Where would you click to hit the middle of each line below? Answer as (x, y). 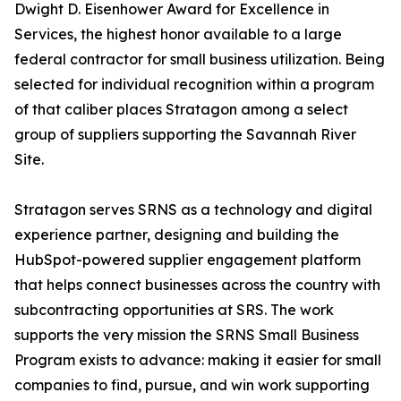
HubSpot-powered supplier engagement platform (188, 260)
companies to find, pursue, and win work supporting (192, 385)
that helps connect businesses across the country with (197, 285)
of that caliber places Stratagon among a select (181, 110)
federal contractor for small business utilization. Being (200, 60)
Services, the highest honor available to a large (178, 34)
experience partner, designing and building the (177, 235)
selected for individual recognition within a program (194, 85)
